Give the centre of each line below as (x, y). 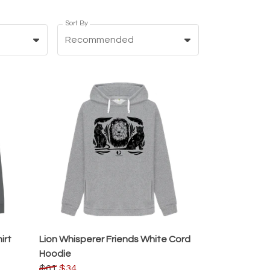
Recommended (100, 39)
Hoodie (55, 253)
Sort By (76, 23)
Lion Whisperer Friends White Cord (115, 239)
